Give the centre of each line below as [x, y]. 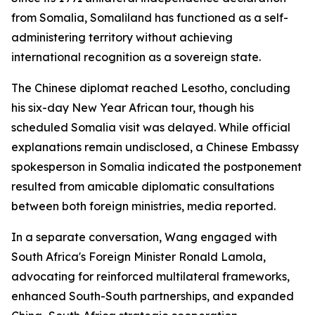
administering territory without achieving [122, 37]
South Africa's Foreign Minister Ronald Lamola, [139, 257]
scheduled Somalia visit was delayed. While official [151, 127]
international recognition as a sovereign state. [136, 57]
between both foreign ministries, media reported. [143, 206]
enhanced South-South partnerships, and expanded [153, 296]
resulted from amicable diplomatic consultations [143, 186]
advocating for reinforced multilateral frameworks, [150, 276]
